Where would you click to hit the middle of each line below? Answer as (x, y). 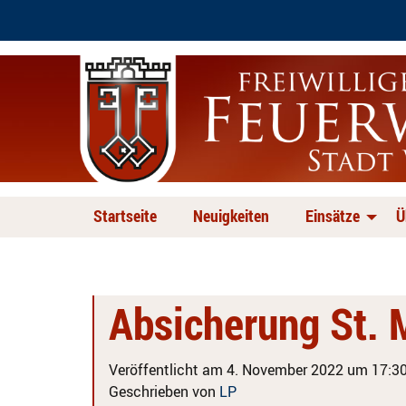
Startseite (125, 216)
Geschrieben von (164, 391)
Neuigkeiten (231, 216)
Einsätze (333, 216)
